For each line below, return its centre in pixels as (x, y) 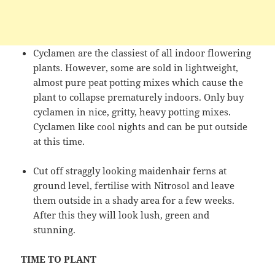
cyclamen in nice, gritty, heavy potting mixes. (132, 112)
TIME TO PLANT (59, 259)
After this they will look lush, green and (122, 215)
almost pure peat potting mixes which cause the (138, 83)
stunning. (55, 230)
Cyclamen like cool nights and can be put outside (141, 127)
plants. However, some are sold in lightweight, (136, 68)
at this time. (59, 141)
